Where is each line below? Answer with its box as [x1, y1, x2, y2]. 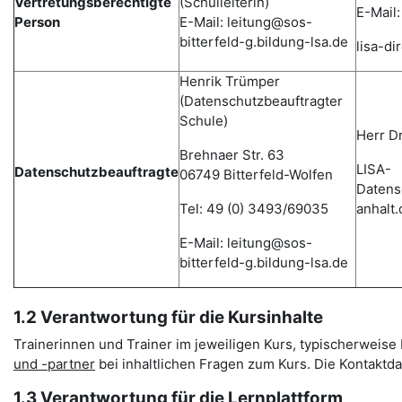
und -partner [13, 355, 95, 372]
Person [14, 13, 60, 31]
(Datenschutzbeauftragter [179, 92, 343, 109]
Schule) [179, 112, 228, 129]
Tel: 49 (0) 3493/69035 [179, 200, 328, 217]
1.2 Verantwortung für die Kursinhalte [13, 307, 323, 328]
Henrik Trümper [179, 73, 280, 90]
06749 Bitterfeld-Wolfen [179, 166, 333, 183]
